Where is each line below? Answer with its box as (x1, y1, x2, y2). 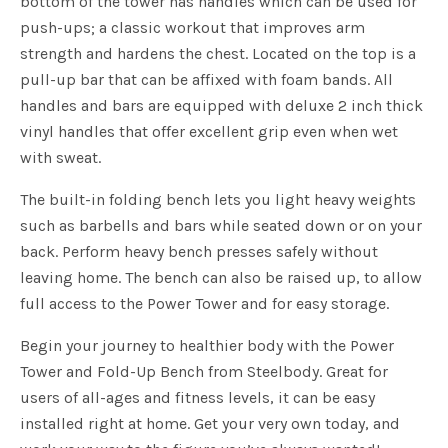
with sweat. (20, 148, 101, 168)
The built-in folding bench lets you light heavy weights (20, 190, 416, 210)
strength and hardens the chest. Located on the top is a (20, 44, 416, 64)
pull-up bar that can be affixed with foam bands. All (20, 70, 393, 90)
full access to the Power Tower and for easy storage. (20, 294, 389, 314)
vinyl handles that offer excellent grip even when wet (20, 122, 398, 142)
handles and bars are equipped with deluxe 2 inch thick (20, 96, 423, 116)
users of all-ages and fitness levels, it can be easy (20, 388, 375, 408)
